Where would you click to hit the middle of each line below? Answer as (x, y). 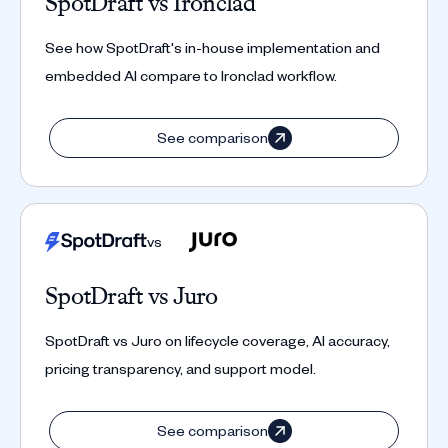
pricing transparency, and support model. (180, 369)
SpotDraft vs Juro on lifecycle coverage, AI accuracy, (217, 341)
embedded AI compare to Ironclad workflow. (191, 76)
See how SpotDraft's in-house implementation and (212, 48)
